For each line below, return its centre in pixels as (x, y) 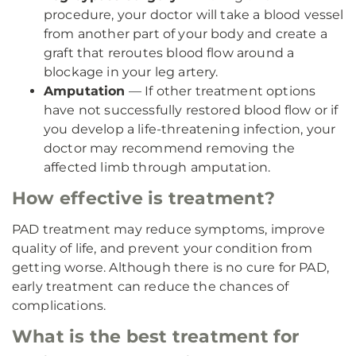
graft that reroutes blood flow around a (169, 53)
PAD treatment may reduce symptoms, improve (168, 229)
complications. (59, 306)
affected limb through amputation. (157, 167)
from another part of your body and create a (186, 34)
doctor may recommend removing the (170, 148)
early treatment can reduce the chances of (151, 286)
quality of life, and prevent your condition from (162, 248)
